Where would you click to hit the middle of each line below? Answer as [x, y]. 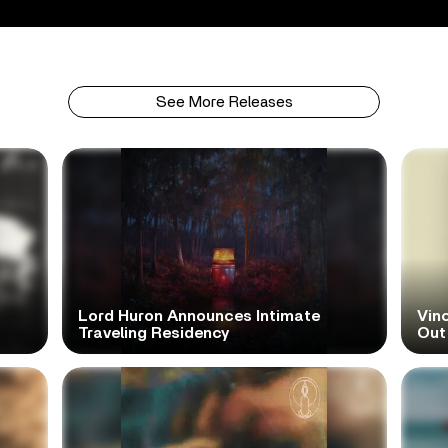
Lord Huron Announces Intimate [198, 315]
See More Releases [224, 101]
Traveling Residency [153, 332]
